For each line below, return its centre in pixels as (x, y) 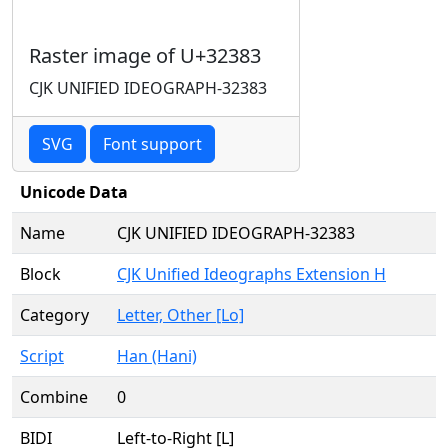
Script (42, 356)
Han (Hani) (157, 356)
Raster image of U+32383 (145, 55)
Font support (152, 144)
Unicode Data (74, 192)
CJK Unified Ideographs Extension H (251, 274)
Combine (54, 397)
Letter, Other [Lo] (180, 315)
